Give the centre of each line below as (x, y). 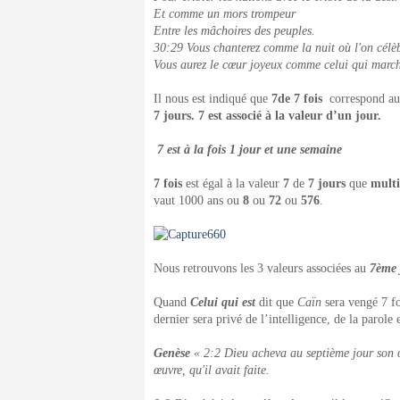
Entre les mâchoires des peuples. (234, 31)
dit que (278, 302)
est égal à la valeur (233, 183)
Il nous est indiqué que (212, 99)
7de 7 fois (299, 99)
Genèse (174, 353)
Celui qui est (225, 302)
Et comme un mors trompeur (225, 14)
